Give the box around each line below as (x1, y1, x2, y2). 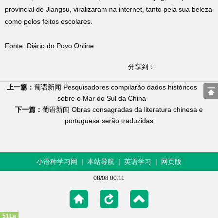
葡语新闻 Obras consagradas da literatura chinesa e (42, 106, 203, 113)
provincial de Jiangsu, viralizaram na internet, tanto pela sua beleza (5, 5, 212, 13)
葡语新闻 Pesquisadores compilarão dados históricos (34, 83, 197, 91)
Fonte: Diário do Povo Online (5, 42, 94, 50)
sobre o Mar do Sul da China (57, 94, 146, 102)
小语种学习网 (36, 158, 77, 165)
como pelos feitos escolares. (5, 18, 92, 25)
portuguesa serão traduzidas (65, 117, 153, 125)
